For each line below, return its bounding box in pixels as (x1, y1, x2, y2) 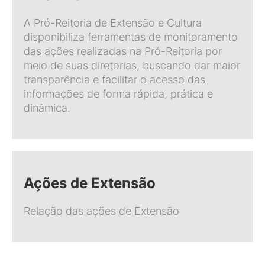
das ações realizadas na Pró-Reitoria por (24, 45, 222, 57)
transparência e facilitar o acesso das (24, 73, 205, 86)
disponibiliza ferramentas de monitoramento (24, 31, 238, 43)
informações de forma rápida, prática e (24, 88, 213, 100)
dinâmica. (24, 102, 70, 114)
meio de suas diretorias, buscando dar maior (24, 59, 240, 72)
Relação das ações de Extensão (24, 205, 179, 217)
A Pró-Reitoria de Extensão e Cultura (24, 17, 202, 29)
